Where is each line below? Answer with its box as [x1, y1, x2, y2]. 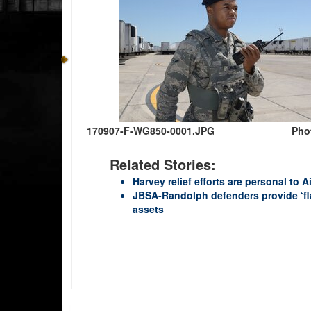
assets [133, 201, 164, 216]
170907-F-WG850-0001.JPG [87, 123, 215, 137]
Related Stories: [110, 153, 216, 174]
